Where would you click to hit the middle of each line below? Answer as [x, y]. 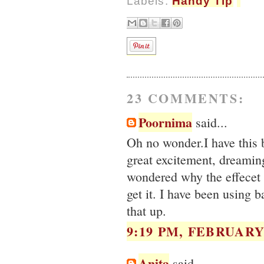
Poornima [165, 122]
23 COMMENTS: [186, 98]
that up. [146, 211]
